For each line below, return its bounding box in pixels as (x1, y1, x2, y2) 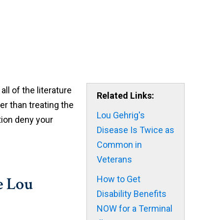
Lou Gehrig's (97, 110, 145, 120)
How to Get (97, 174, 140, 184)
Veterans (97, 154, 132, 165)
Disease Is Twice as (97, 125, 174, 135)
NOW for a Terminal (97, 203, 172, 214)
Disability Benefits (97, 189, 166, 199)
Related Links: (97, 90, 154, 101)
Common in (97, 139, 142, 150)
